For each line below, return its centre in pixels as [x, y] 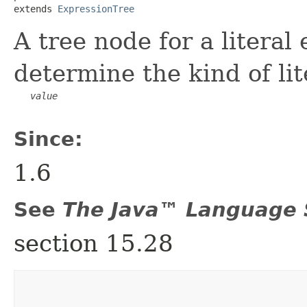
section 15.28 [94, 243]
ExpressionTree [96, 9]
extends [36, 9]
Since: [48, 139]
